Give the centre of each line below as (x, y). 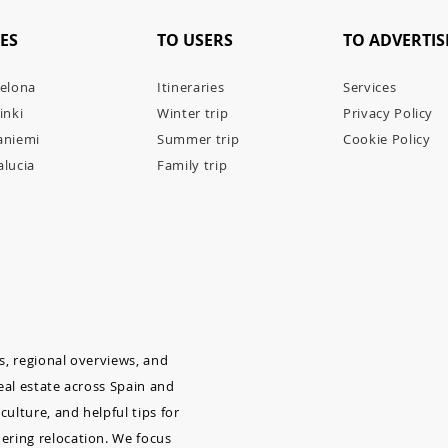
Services (370, 87)
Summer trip (198, 139)
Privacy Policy (388, 113)
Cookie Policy (387, 139)
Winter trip (193, 113)
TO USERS (195, 40)
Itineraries (191, 87)
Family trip (192, 165)
